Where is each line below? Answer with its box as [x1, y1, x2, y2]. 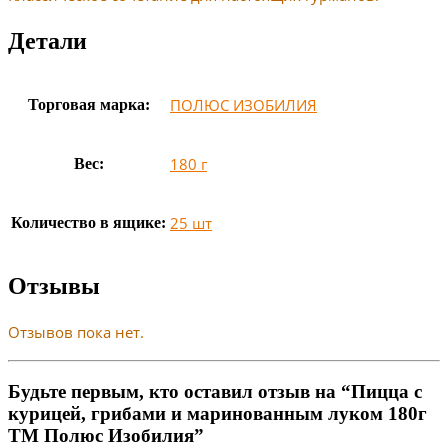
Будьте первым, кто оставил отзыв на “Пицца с [8, 381, 422, 403]
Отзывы [8, 273, 100, 300]
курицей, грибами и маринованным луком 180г [8, 403, 427, 425]
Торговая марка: [27, 95, 150, 113]
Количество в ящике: [11, 213, 166, 231]
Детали [8, 27, 87, 54]
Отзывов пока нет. [8, 322, 144, 343]
